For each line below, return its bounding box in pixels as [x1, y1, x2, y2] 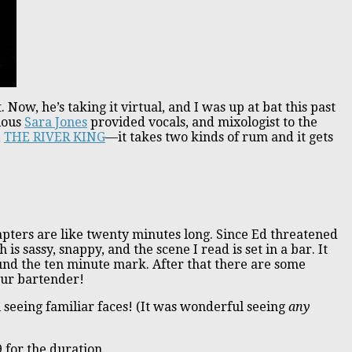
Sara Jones [24, 114, 87, 130]
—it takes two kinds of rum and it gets [105, 129, 333, 145]
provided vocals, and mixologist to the [87, 114, 317, 130]
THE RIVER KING [4, 129, 105, 145]
